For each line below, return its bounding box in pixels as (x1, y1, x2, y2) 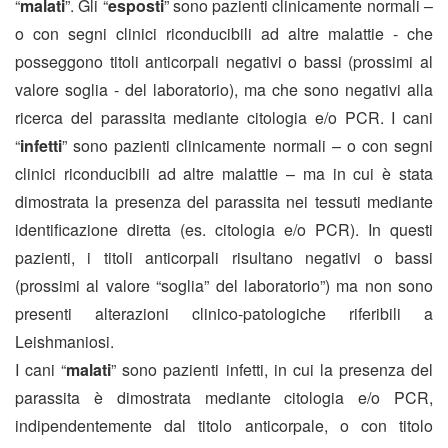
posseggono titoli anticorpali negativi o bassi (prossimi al (15, 50, 433, 74)
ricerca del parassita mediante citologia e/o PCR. (15, 106, 384, 130)
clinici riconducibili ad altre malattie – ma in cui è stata (15, 162, 433, 186)
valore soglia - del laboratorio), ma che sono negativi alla (15, 78, 433, 102)
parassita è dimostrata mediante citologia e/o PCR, (15, 386, 433, 410)
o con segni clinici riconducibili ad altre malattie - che (15, 22, 433, 46)
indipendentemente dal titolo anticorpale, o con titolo (15, 414, 433, 438)
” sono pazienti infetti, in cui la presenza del (111, 358, 434, 382)
